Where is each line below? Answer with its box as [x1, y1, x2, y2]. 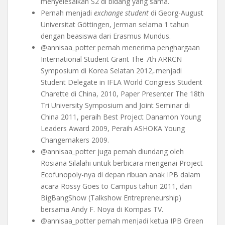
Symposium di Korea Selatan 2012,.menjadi [41, 66, 182, 76]
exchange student [94, 8, 149, 18]
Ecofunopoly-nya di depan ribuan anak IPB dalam [41, 170, 200, 180]
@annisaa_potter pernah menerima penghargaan [41, 43, 200, 53]
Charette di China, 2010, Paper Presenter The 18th [41, 89, 204, 99]
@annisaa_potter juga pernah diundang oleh [41, 147, 184, 157]
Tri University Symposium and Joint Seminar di [41, 100, 190, 110]
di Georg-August [149, 8, 203, 18]
